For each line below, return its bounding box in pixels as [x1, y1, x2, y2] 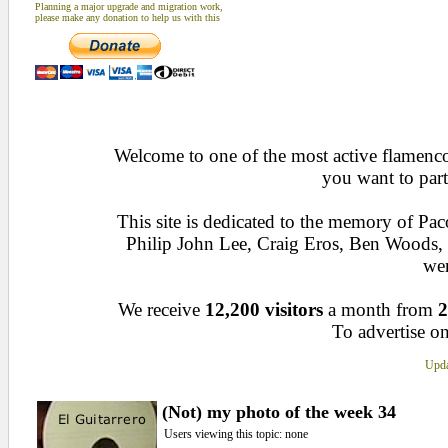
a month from [323, 299, 438, 320]
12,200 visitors [205, 299, 323, 320]
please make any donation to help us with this [34, 12, 220, 23]
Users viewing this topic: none [163, 427, 308, 441]
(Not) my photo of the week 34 [161, 402, 396, 422]
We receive [118, 299, 205, 320]
